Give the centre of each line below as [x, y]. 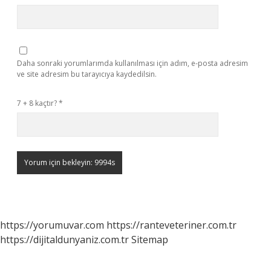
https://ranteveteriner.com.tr [171, 225]
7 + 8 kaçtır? [38, 103]
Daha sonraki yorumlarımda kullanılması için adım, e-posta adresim [132, 63]
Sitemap [150, 240]
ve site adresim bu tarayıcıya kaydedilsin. [87, 74]
